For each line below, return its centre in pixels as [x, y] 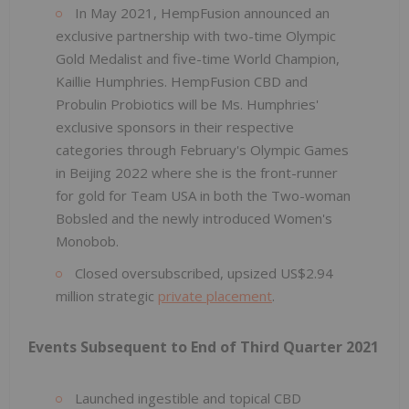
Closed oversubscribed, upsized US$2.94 [202, 273]
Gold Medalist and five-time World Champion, [198, 58]
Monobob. [87, 241]
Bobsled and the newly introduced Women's [194, 218]
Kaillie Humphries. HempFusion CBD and [182, 81]
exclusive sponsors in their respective [175, 126]
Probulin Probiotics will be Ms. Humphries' [187, 104]
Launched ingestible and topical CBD [186, 398]
